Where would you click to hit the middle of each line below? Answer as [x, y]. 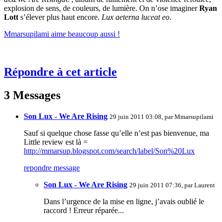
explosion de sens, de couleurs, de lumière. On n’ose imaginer [102, 8]
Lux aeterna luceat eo [136, 17]
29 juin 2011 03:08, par [142, 117]
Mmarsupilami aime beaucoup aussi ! [62, 34]
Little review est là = [56, 142]
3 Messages [32, 95]
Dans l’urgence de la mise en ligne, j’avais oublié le [124, 202]
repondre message [52, 168]
